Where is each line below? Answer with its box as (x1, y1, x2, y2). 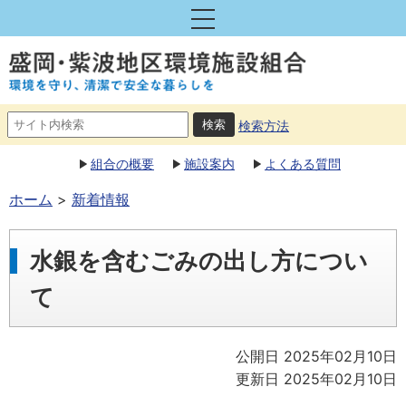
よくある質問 (265, 156, 341, 171)
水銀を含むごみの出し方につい (30, 246, 368, 275)
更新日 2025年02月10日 (236, 370, 397, 388)
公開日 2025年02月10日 (236, 347, 397, 365)
